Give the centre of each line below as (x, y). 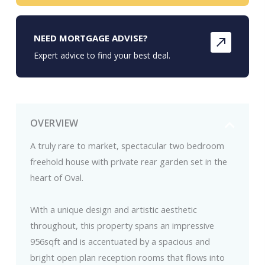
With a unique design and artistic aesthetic (113, 210)
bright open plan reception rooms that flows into (127, 258)
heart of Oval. (56, 178)
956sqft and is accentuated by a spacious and (120, 242)
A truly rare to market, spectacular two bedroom (127, 146)
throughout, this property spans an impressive (122, 226)
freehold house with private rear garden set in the (128, 162)
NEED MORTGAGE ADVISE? (91, 38)
